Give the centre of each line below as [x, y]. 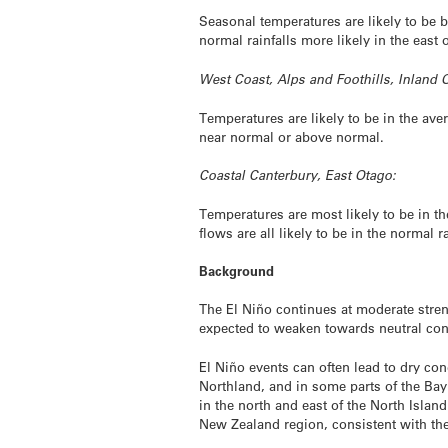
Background [237, 271]
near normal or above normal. [292, 136]
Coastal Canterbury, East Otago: [298, 174]
